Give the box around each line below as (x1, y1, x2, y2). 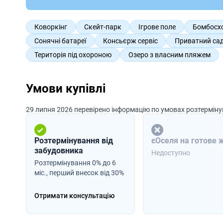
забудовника (34, 145, 83, 155)
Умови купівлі (26, 81, 106, 96)
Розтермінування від (34, 135, 113, 145)
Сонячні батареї (34, 36, 86, 45)
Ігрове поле (138, 22, 176, 31)
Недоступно (151, 148, 191, 157)
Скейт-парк (84, 22, 121, 31)
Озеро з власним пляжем (128, 50, 211, 59)
